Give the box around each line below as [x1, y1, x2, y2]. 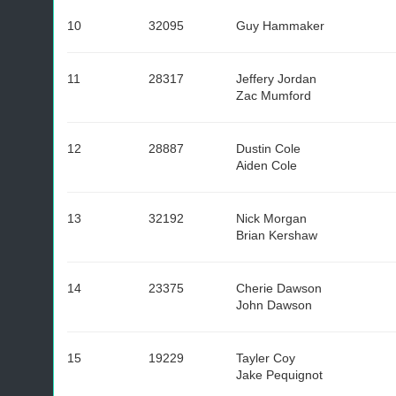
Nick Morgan [236, 211, 307, 225]
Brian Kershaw [236, 228, 317, 242]
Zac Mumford [236, 88, 311, 103]
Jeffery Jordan [236, 72, 316, 86]
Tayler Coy [236, 351, 295, 365]
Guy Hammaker [236, 19, 324, 33]
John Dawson [236, 298, 312, 312]
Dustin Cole [236, 141, 301, 156]
